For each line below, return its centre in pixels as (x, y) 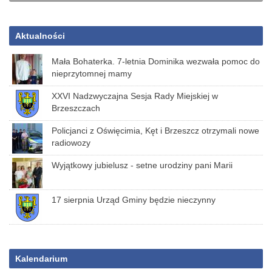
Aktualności (40, 36)
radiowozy (71, 143)
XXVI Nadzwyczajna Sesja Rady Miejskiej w (135, 96)
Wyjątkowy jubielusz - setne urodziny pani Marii (142, 165)
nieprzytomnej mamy (92, 73)
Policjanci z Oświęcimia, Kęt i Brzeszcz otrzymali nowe (155, 131)
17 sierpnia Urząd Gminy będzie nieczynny (134, 200)
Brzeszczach (76, 108)
